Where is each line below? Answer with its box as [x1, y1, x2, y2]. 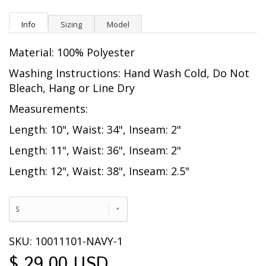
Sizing [61, 19, 82, 30]
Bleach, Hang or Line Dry [9, 81, 135, 96]
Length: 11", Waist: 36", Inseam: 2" [9, 143, 181, 158]
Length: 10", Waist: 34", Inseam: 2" [9, 122, 181, 137]
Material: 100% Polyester [9, 45, 135, 60]
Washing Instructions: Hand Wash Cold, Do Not [9, 66, 249, 81]
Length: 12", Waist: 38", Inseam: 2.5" [9, 164, 189, 179]
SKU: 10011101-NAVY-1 [9, 234, 123, 249]
